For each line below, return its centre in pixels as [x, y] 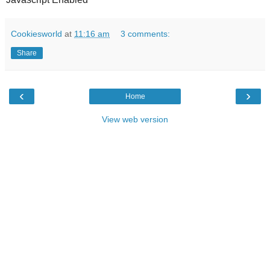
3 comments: [146, 33]
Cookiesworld [36, 33]
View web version [135, 119]
